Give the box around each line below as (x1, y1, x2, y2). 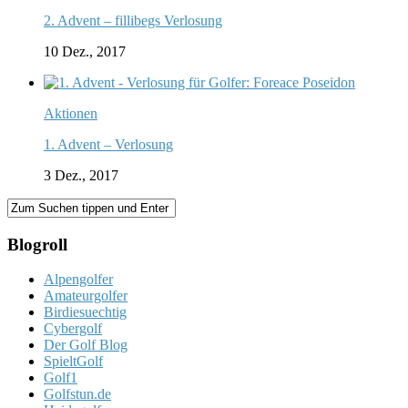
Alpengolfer (44, 271, 113, 288)
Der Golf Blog (44, 337, 127, 353)
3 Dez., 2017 (44, 167, 118, 183)
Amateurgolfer (44, 288, 127, 304)
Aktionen (44, 105, 97, 121)
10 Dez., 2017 (44, 43, 126, 59)
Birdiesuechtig (44, 304, 127, 321)
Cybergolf (44, 321, 102, 337)
